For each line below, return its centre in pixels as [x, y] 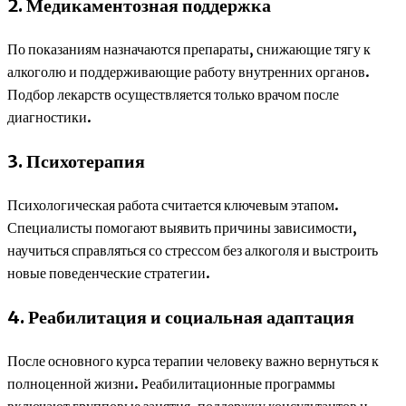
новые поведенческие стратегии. [109, 273]
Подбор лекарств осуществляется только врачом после [173, 95]
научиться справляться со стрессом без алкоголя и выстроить [193, 251]
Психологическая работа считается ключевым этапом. [173, 205]
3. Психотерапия [76, 161]
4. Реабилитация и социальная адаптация [181, 317]
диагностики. [49, 117]
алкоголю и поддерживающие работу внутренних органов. [188, 72]
